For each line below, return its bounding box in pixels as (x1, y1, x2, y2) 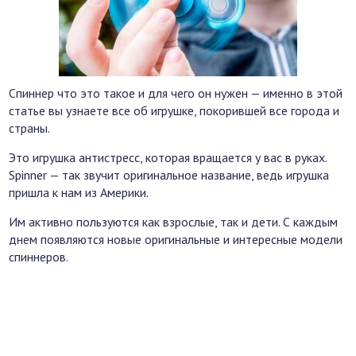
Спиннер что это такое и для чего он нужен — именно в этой (9, 84, 343, 101)
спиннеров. (9, 248, 69, 265)
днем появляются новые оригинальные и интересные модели (9, 230, 343, 247)
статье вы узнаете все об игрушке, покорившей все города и (9, 102, 340, 118)
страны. (9, 119, 51, 136)
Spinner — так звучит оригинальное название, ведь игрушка (9, 166, 330, 183)
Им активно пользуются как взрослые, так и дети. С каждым (9, 213, 339, 230)
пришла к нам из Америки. (9, 184, 149, 200)
